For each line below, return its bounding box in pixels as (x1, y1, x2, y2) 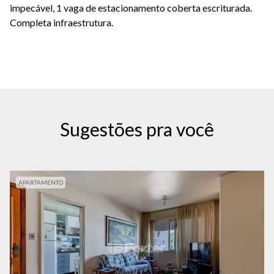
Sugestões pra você (60, 118, 214, 141)
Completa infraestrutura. (10, 17, 113, 29)
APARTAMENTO (18, 179, 63, 187)
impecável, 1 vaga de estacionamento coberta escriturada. (10, 2, 252, 14)
